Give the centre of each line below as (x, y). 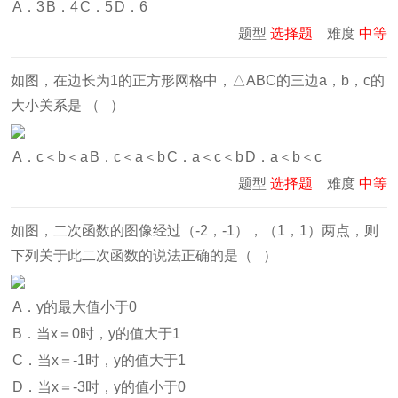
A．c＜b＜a (50, 157)
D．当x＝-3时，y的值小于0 (99, 387)
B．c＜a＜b (127, 157)
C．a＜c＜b (205, 157)
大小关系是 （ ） (68, 105)
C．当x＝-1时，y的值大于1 (99, 360)
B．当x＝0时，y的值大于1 (96, 334)
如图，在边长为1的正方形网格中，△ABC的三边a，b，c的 (198, 80)
